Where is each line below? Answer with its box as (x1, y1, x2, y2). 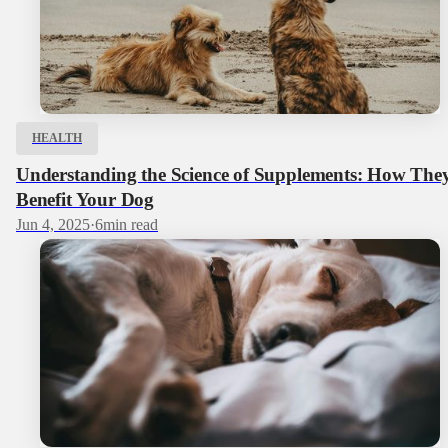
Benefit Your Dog (16, 189, 155, 210)
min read (103, 215, 158, 233)
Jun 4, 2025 (16, 215, 90, 233)
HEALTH (32, 130, 82, 145)
